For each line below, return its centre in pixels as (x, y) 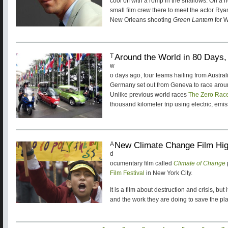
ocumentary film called (142, 163)
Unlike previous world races (149, 94)
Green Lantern (193, 20)
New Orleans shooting (141, 20)
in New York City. (168, 173)
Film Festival (127, 173)
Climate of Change (199, 163)
